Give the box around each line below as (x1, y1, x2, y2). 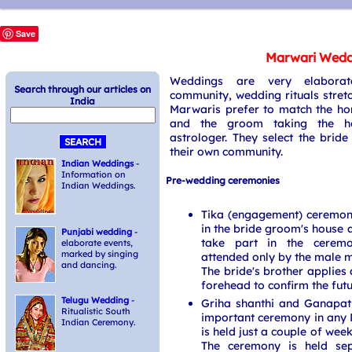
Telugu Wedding (61, 295, 129, 306)
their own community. (170, 144, 283, 159)
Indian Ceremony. (61, 317, 136, 328)
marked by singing (61, 248, 138, 259)
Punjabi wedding (61, 226, 132, 237)
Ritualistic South (61, 306, 130, 317)
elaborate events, (61, 237, 133, 248)
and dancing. (61, 259, 117, 270)
